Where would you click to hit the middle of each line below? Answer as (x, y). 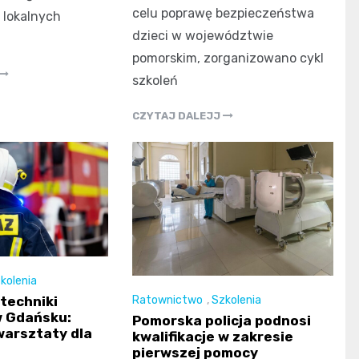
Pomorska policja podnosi (222, 321)
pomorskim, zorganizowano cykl (228, 58)
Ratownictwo (168, 301)
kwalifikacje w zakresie (213, 337)
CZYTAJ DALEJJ (178, 115)
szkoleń (155, 80)
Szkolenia (237, 301)
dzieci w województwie (203, 35)
